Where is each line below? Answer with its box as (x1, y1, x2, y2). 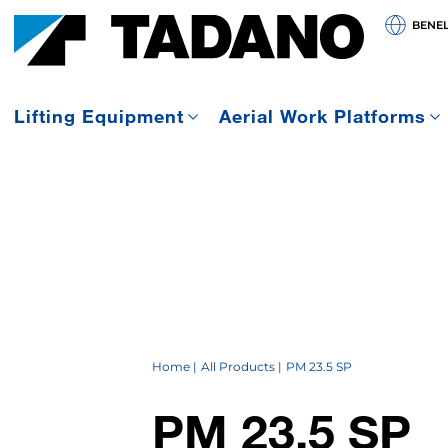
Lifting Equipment (14, 105, 184, 128)
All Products (200, 359, 275, 374)
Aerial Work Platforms (218, 105, 426, 128)
